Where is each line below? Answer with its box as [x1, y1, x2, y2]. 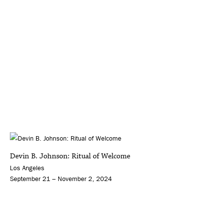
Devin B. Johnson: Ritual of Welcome [10, 151, 130, 162]
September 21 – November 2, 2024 [10, 175, 112, 183]
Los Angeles [10, 164, 44, 172]
